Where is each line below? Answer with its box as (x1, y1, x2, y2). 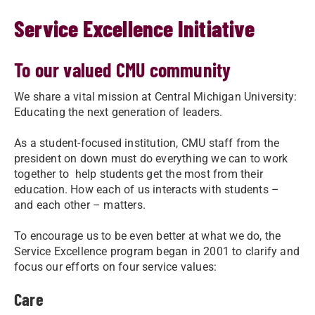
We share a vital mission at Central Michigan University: (14, 90, 297, 103)
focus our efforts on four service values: (14, 260, 220, 274)
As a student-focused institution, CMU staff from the (14, 136, 280, 150)
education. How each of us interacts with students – (14, 183, 280, 196)
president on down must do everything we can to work (14, 152, 288, 165)
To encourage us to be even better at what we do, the (14, 229, 281, 243)
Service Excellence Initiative (14, 15, 255, 41)
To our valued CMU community (14, 58, 231, 82)
